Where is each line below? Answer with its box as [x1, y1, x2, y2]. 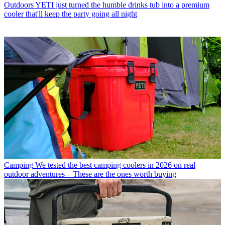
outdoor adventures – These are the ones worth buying [4, 169, 176, 178]
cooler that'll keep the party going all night [4, 9, 137, 18]
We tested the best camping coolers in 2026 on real [35, 160, 195, 169]
